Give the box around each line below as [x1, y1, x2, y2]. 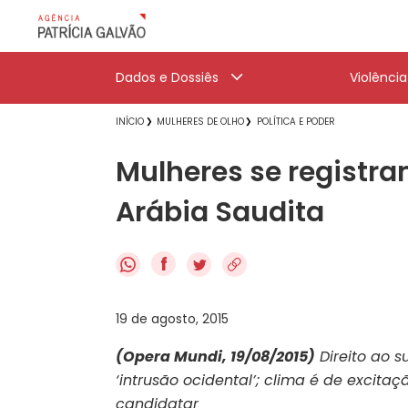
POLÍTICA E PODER [257, 115, 335, 128]
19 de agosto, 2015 [116, 309, 229, 328]
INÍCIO [116, 115, 144, 128]
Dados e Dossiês [116, 68, 219, 87]
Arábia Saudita [116, 193, 324, 231]
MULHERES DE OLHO [157, 115, 244, 128]
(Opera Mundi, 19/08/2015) [116, 345, 315, 367]
